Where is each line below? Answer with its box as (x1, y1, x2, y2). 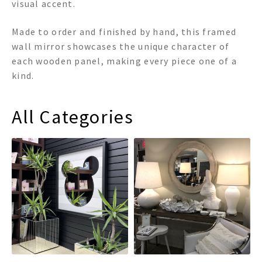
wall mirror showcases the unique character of (12, 40, 230, 52)
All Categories (12, 105, 134, 129)
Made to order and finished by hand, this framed (12, 25, 237, 37)
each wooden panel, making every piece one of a (12, 54, 237, 67)
